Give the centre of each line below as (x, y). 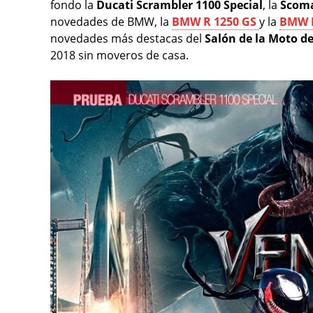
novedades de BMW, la (111, 22)
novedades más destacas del (128, 39)
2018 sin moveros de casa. (119, 56)
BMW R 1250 (205, 22)
